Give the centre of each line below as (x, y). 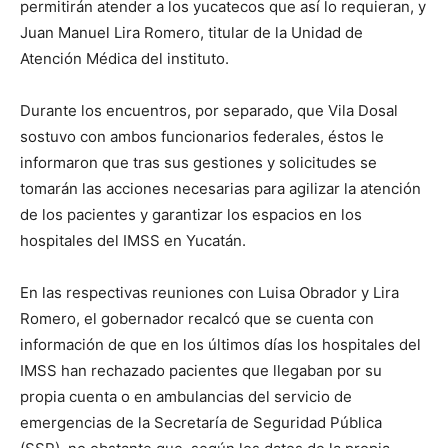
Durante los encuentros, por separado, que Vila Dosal (209, 111)
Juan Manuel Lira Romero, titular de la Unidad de (191, 33)
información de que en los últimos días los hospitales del (220, 345)
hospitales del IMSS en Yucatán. (133, 241)
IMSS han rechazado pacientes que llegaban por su (201, 371)
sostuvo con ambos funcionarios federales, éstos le (202, 137)
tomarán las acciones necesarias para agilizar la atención (220, 189)
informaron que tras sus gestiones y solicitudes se (198, 163)
